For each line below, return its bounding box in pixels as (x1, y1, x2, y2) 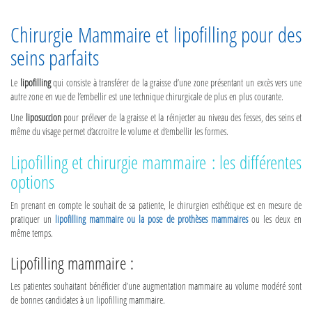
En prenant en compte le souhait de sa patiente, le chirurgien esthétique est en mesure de (10, 198, 302, 212)
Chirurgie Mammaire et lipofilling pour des (10, 20, 302, 49)
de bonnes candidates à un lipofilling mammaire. (10, 293, 165, 306)
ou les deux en (247, 212, 302, 226)
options (10, 169, 54, 194)
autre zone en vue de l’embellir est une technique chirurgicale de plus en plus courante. (10, 90, 283, 103)
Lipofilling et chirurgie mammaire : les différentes (10, 150, 302, 175)
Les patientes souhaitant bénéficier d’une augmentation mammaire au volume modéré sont (10, 279, 302, 292)
